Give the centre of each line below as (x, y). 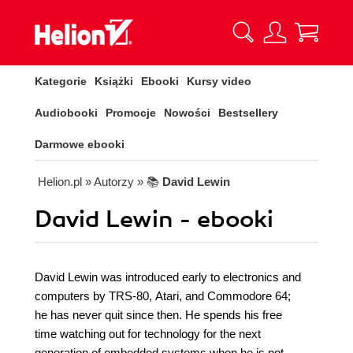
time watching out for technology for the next (148, 334)
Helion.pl (60, 182)
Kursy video (219, 81)
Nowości (187, 113)
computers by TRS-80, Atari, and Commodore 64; (163, 296)
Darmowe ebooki (80, 144)
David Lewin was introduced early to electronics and (168, 277)
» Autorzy (110, 182)
